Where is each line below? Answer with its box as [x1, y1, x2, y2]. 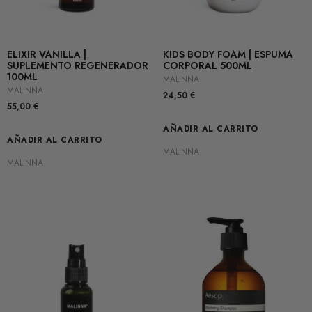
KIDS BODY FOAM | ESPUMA [163, 47, 293, 62]
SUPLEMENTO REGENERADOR [7, 58, 148, 73]
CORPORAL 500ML [163, 58, 252, 73]
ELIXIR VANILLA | [7, 47, 86, 62]
